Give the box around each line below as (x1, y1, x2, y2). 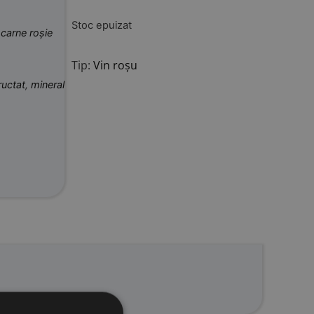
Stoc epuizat (71, 18, 132, 32)
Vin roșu (93, 57, 137, 73)
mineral (31, 78, 64, 91)
